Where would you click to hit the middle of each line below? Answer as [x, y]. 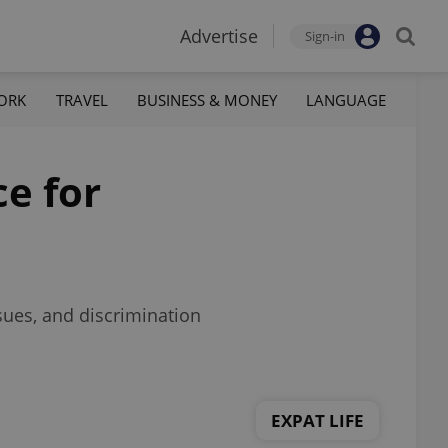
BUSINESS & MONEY [206, 99]
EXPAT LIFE [317, 420]
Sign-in [325, 36]
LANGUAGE [345, 99]
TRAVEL [81, 99]
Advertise [219, 36]
